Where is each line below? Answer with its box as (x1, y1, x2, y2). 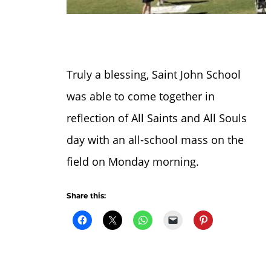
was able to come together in (66, 89, 215, 104)
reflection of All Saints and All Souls (66, 111, 247, 126)
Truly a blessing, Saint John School (66, 67, 241, 82)
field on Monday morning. (66, 154, 199, 169)
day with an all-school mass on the (66, 132, 244, 148)
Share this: (66, 191, 106, 201)
